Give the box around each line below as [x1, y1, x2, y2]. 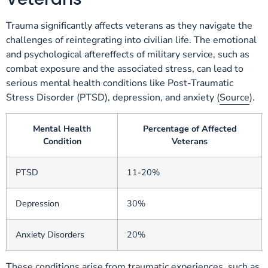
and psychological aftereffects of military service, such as [6, 47, 249, 61]
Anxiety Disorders [16, 229, 84, 241]
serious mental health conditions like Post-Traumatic [6, 76, 233, 90]
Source [220, 90, 249, 104]
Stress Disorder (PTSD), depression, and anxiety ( [6, 90, 220, 104]
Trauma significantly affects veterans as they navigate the [6, 19, 252, 32]
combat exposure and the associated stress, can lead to [6, 62, 243, 75]
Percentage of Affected [142, 123, 237, 135]
